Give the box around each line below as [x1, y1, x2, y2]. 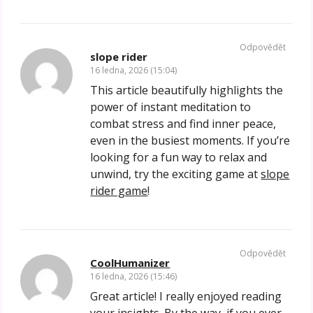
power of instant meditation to [90, 99, 252, 115]
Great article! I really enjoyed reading [90, 289, 282, 305]
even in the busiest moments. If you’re [90, 133, 291, 149]
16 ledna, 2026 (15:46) [90, 270, 177, 283]
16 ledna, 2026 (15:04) [90, 64, 177, 77]
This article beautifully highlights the [90, 82, 284, 99]
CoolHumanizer [90, 256, 170, 270]
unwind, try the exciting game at [90, 166, 261, 182]
